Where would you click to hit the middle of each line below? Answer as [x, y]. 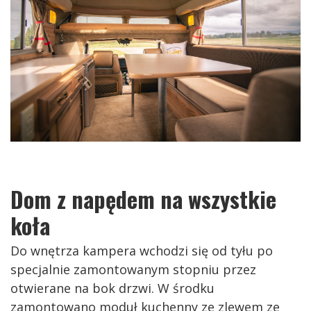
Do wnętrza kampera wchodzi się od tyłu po [142, 251]
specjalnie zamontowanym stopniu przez [133, 270]
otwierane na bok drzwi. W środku [112, 288]
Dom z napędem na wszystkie [143, 199]
